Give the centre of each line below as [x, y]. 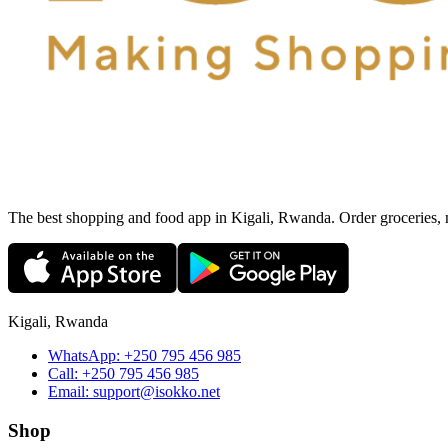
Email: [68, 392]
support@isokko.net [156, 392]
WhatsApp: [84, 356]
